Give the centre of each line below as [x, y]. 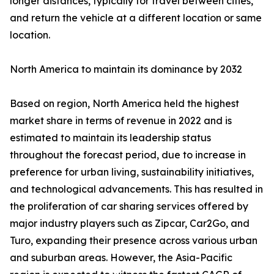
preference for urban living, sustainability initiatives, [132, 172]
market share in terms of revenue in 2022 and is [121, 120]
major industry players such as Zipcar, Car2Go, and [130, 223]
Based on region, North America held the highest [124, 103]
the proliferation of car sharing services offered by [129, 206]
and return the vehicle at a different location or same [136, 18]
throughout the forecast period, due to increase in [128, 155]
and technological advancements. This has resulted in [136, 189]
